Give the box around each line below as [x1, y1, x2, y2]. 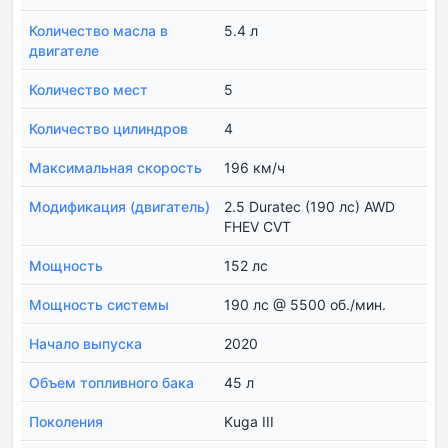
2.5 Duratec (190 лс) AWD [224, 198, 395, 216]
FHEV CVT [224, 218, 291, 236]
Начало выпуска [29, 335, 142, 353]
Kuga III [224, 413, 274, 431]
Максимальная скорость [29, 159, 202, 177]
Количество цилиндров [29, 120, 188, 138]
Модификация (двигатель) [29, 198, 210, 216]
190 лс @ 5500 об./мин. [224, 296, 386, 314]
